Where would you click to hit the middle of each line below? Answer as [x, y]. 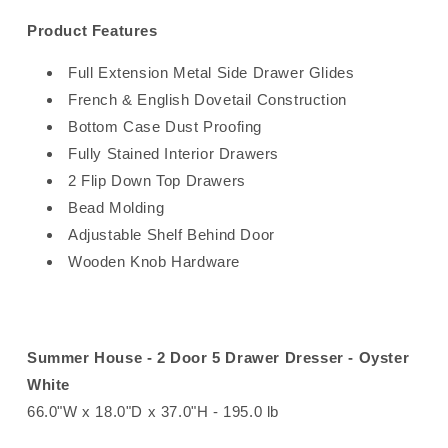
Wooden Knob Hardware [154, 261]
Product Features [92, 30]
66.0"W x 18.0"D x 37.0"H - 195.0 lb [153, 411]
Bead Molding [116, 207]
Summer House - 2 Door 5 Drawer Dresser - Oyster [218, 357]
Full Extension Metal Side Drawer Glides [211, 72]
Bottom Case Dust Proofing [165, 126]
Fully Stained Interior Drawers [173, 153]
